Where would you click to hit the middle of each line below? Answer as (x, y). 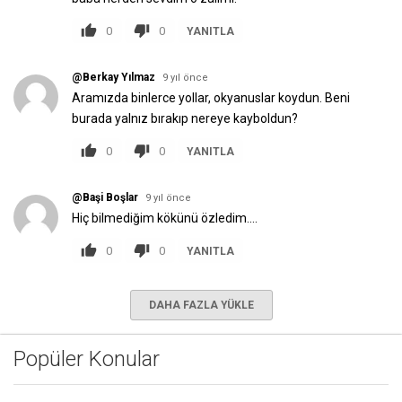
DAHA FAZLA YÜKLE (201, 305)
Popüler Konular (87, 359)
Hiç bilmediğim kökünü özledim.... (165, 218)
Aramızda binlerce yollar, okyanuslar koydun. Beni (211, 98)
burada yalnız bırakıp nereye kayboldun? (185, 118)
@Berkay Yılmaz (115, 77)
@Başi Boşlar (105, 197)
